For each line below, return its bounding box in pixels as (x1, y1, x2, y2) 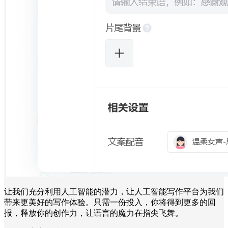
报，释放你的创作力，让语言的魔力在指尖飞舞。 (4, 208, 183, 217)
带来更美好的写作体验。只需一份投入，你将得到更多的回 (4, 197, 216, 207)
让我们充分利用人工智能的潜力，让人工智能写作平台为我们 (4, 187, 224, 196)
